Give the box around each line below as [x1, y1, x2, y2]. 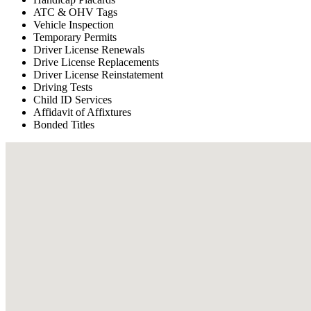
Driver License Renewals [33, 44, 144, 56]
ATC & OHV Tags [33, 6, 117, 19]
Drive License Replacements [33, 56, 159, 69]
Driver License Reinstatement [33, 69, 163, 81]
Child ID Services [33, 94, 112, 106]
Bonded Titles [33, 119, 94, 131]
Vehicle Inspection [33, 19, 114, 31]
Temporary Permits [33, 31, 117, 44]
